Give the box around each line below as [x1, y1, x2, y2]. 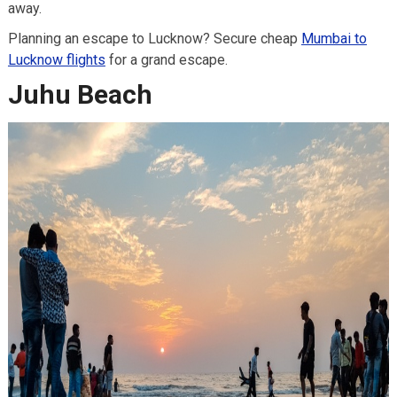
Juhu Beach [7, 78, 152, 110]
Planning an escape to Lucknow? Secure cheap [7, 29, 301, 47]
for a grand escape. [105, 51, 231, 68]
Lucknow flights [7, 51, 105, 68]
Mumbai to [300, 29, 367, 47]
